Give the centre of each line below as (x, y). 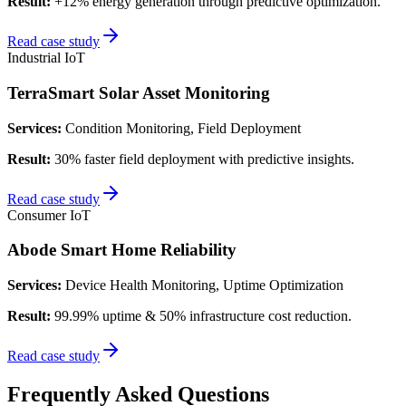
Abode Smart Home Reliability (122, 250)
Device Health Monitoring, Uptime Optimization (204, 285)
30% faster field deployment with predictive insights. (204, 159)
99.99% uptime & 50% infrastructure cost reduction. (203, 316)
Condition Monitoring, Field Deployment (183, 128)
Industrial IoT (46, 58)
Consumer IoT (49, 215)
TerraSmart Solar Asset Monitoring (139, 92)
